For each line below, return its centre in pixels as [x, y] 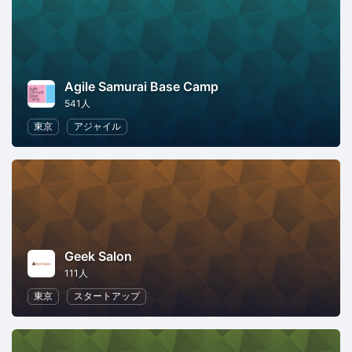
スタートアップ [106, 296]
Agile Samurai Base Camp [141, 87]
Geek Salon [98, 257]
